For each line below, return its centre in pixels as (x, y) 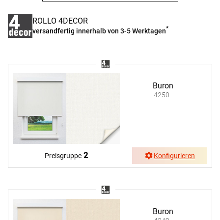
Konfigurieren (175, 156)
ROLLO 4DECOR (60, 21)
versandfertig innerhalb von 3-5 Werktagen (99, 31)
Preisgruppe (63, 156)
